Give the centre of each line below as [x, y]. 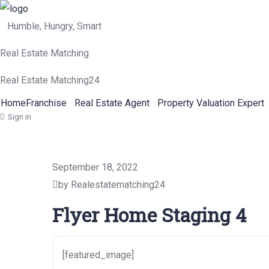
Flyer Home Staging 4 [149, 215]
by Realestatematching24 [112, 185]
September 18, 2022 [95, 167]
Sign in [20, 117]
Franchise [46, 103]
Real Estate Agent [112, 103]
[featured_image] [98, 255]
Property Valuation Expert [211, 103]
